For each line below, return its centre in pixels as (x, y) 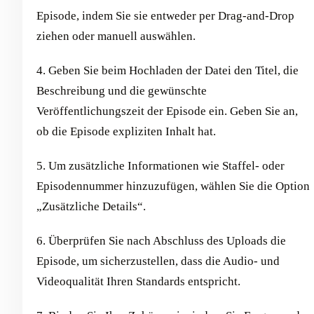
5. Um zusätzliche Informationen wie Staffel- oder (161, 166)
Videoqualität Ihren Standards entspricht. (138, 282)
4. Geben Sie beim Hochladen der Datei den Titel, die (168, 71)
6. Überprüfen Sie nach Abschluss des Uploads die (161, 241)
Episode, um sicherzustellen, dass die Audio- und (158, 261)
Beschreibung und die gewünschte (122, 91)
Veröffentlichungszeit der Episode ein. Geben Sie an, (167, 111)
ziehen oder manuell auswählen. (116, 36)
